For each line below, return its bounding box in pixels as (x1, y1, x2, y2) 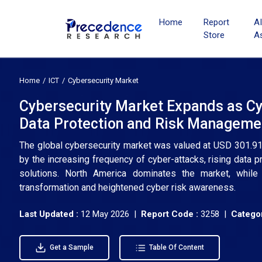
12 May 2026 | (81, 209, 141, 219)
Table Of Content (147, 243, 204, 252)
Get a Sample (47, 243, 94, 251)
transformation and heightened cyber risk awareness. (19, 182, 236, 193)
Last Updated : (19, 209, 81, 219)
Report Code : (141, 209, 198, 219)
